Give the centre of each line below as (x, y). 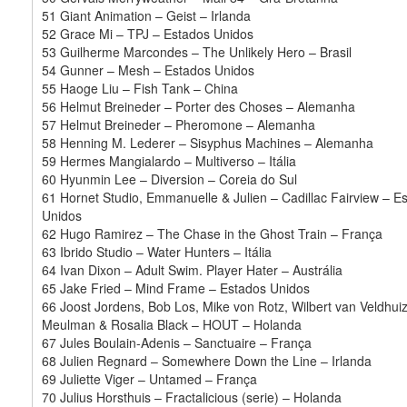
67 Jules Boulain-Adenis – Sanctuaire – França (177, 342)
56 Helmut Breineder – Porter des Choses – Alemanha (199, 106)
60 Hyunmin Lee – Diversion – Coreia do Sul (169, 179)
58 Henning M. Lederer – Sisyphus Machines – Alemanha (208, 142)
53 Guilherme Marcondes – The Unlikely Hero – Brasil (197, 51)
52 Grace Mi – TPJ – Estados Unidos (148, 33)
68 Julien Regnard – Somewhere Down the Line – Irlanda (207, 360)
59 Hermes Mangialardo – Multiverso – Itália (169, 160)
